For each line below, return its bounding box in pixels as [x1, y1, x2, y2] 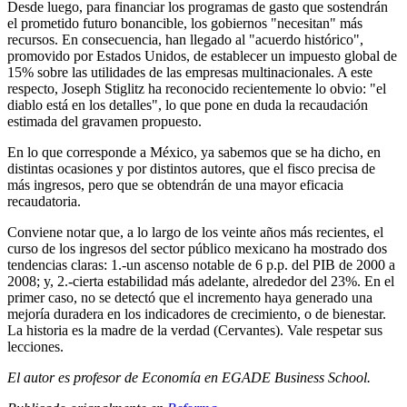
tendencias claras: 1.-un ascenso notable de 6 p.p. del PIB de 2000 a [7, 257, 395, 273]
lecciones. [7, 339, 64, 355]
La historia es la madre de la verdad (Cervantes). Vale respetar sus [7, 323, 382, 339]
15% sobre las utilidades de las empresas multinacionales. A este [7, 65, 372, 81]
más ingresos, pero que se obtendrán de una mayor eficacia [7, 177, 343, 194]
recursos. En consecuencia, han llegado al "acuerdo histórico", [7, 32, 363, 48]
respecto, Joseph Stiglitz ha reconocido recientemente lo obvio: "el [7, 81, 386, 97]
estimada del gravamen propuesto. [7, 114, 202, 130]
